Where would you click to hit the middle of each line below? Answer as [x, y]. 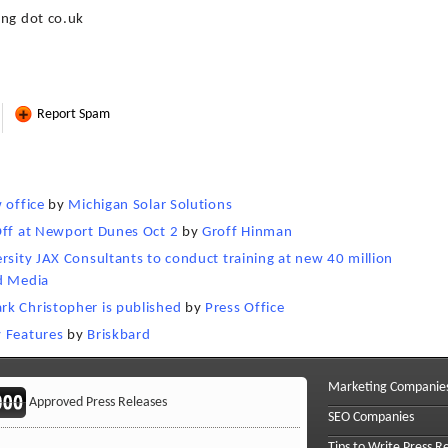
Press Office [245, 308]
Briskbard [119, 335]
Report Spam [72, 115]
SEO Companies [371, 417]
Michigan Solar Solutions [150, 205]
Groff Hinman [247, 232]
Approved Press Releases [96, 402]
